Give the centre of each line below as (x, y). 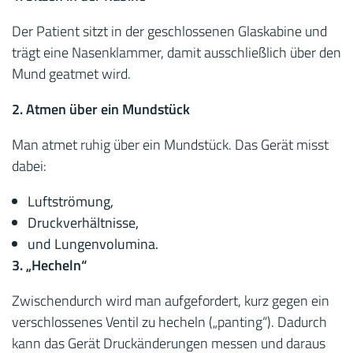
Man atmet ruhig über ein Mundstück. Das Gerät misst (170, 145)
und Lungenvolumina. (93, 244)
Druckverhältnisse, (83, 223)
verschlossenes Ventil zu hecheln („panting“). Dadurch (169, 322)
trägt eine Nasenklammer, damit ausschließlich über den (176, 52)
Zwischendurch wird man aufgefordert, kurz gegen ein (171, 301)
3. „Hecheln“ (49, 265)
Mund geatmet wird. (71, 74)
